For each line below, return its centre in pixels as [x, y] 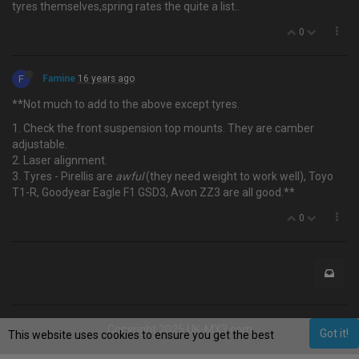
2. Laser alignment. [60, 160]
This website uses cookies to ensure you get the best [141, 335]
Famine [59, 79]
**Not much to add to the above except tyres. [126, 104]
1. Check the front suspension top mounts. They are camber [163, 128]
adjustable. [40, 144]
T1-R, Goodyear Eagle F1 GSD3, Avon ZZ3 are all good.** [153, 192]
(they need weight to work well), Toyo [238, 176]
